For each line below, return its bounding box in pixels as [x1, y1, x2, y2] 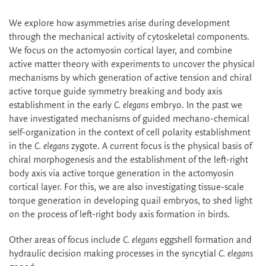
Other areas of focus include [9, 235, 123, 245]
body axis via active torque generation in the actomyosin [9, 168, 234, 179]
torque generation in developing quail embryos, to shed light [9, 195, 252, 206]
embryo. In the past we [151, 100, 242, 110]
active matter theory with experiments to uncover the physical [9, 59, 255, 69]
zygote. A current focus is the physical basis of [71, 141, 252, 151]
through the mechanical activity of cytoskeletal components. [9, 31, 249, 42]
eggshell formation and [157, 235, 252, 245]
